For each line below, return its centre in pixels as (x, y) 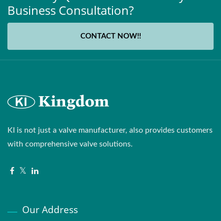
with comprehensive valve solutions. (70, 144)
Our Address (50, 209)
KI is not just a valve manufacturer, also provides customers (110, 130)
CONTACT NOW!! (110, 36)
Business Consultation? (71, 10)
